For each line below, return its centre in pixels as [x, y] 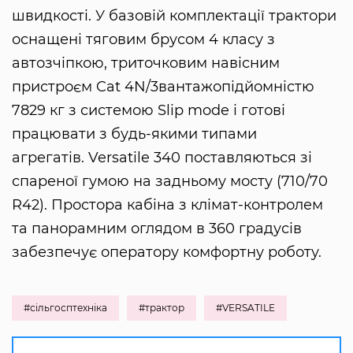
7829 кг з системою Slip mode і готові [149, 111]
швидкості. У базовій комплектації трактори [174, 16]
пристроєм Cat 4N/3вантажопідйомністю [163, 87]
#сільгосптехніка [65, 308]
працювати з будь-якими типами [134, 134]
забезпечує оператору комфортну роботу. [167, 253]
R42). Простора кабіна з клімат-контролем [167, 205]
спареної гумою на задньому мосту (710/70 [170, 182]
